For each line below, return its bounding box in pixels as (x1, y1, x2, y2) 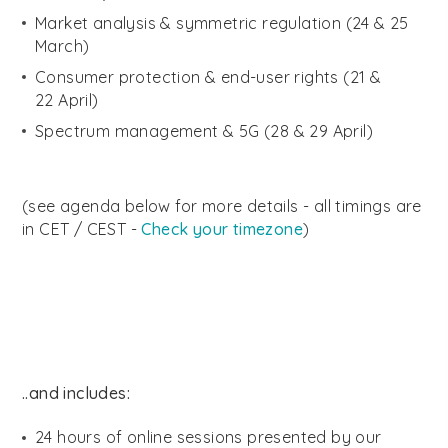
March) (35, 36, 90, 56)
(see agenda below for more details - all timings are (22, 196, 422, 216)
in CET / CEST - (22, 219, 142, 239)
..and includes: (22, 383, 130, 403)
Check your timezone (141, 219, 304, 239)
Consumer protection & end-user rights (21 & (35, 67, 382, 87)
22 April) (35, 90, 99, 110)
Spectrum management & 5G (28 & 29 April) (35, 121, 373, 141)
